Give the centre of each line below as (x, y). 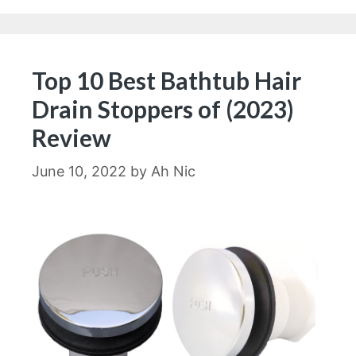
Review (72, 137)
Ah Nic (173, 171)
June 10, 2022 (79, 171)
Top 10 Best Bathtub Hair (166, 80)
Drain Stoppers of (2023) (163, 108)
